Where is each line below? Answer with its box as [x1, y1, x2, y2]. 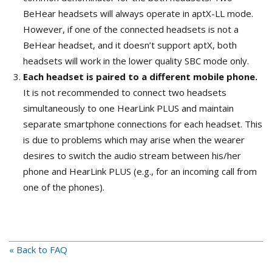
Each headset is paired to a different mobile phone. [22, 70, 257, 83]
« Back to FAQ [9, 243, 67, 256]
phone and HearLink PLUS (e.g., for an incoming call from [22, 165, 257, 178]
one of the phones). [22, 181, 104, 194]
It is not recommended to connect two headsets [22, 86, 226, 99]
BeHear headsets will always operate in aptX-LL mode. [22, 7, 253, 20]
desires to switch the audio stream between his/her [22, 149, 241, 162]
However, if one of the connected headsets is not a [22, 23, 239, 36]
